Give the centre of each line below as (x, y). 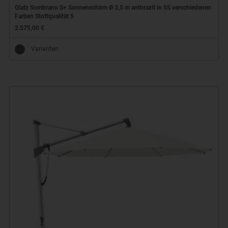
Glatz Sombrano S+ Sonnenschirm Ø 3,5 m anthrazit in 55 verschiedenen (113, 8)
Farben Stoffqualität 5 (44, 17)
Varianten (44, 49)
